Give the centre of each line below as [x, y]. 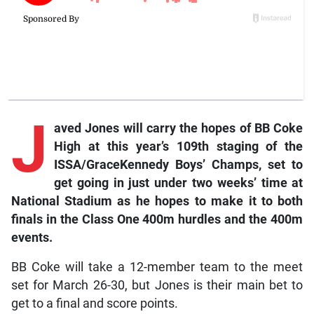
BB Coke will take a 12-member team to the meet [157, 267]
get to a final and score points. [94, 303]
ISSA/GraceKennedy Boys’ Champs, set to [178, 164]
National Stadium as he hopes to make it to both [157, 201]
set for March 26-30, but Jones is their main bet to [157, 285]
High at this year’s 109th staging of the [178, 146]
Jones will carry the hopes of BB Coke [194, 128]
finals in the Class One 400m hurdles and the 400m [157, 219]
